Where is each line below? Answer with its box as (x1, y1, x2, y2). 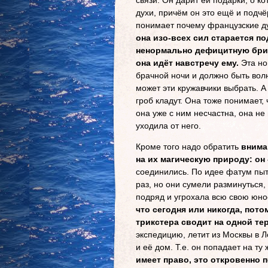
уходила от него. (136, 121, 201, 130)
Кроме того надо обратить (136, 142, 241, 151)
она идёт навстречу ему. (136, 58, 239, 68)
